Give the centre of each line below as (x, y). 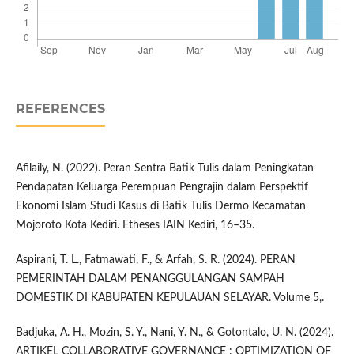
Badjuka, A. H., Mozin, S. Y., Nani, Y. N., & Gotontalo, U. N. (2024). (174, 333)
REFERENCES (60, 109)
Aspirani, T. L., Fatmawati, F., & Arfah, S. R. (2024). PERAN (155, 260)
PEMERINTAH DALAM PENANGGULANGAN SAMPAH (150, 279)
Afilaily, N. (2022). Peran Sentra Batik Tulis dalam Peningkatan (164, 169)
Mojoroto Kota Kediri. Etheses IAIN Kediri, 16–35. (135, 226)
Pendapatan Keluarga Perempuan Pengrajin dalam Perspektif (162, 188)
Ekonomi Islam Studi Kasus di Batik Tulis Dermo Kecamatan (160, 207)
